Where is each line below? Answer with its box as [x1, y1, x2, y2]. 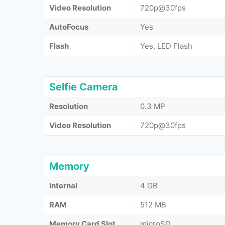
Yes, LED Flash [140, 41, 192, 51]
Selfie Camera [49, 80, 118, 93]
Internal [49, 180, 77, 190]
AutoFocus [49, 22, 88, 32]
